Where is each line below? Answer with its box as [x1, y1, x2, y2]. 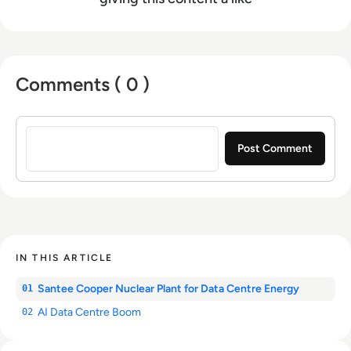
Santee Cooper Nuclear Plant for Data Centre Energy [38, 281, 302, 295]
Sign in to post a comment [15, 115, 171, 133]
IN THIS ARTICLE [16, 251, 114, 263]
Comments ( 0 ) [16, 72, 150, 96]
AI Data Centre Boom [38, 305, 141, 319]
